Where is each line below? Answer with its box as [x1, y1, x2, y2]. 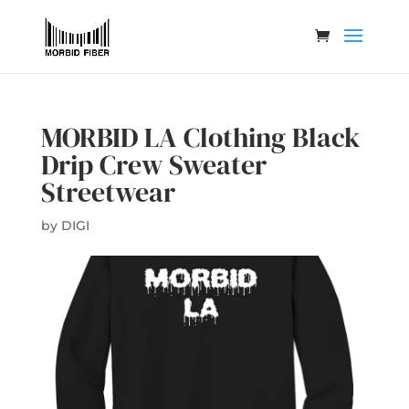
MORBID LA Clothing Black [40, 119, 360, 156]
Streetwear [40, 173, 175, 211]
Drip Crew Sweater [40, 146, 267, 184]
